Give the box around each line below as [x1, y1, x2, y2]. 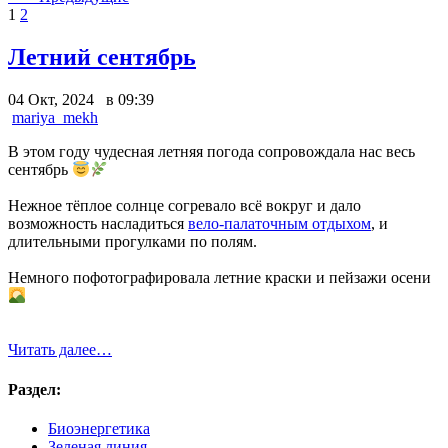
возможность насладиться [8, 214, 188, 232]
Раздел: [8, 380, 61, 398]
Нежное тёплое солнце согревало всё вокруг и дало [8, 196, 361, 214]
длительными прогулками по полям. [8, 232, 261, 250]
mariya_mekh [12, 108, 98, 126]
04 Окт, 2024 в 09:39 [8, 90, 154, 108]
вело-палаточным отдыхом [188, 214, 371, 232]
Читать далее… [8, 341, 112, 359]
